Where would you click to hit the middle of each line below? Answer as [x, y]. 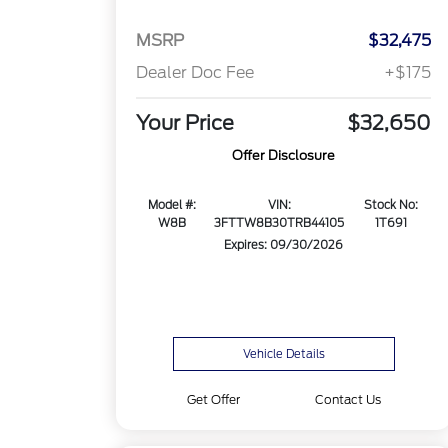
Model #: [172, 205]
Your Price [185, 123]
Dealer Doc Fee [195, 73]
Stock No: [390, 205]
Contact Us [347, 399]
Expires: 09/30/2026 [284, 245]
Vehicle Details [283, 354]
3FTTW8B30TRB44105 [279, 223]
